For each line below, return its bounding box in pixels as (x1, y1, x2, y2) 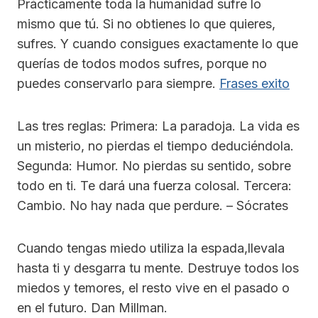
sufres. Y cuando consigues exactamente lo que (17, 36, 298, 52)
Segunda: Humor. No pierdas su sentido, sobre (17, 158, 291, 174)
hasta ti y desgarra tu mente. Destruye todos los (17, 261, 299, 276)
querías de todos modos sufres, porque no (17, 56, 267, 72)
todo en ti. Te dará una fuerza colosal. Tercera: (17, 178, 292, 194)
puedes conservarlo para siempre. (17, 76, 219, 92)
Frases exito (219, 76, 290, 92)
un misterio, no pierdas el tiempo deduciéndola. (17, 138, 294, 154)
